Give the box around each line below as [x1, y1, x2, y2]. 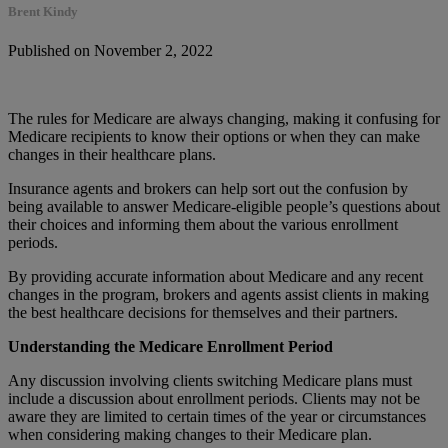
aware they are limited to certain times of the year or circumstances [8, 408, 426, 426]
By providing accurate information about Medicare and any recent [8, 268, 423, 286]
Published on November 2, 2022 [8, 42, 213, 60]
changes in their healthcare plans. [8, 146, 220, 164]
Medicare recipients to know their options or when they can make [8, 128, 420, 146]
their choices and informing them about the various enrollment [8, 216, 398, 234]
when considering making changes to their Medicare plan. [8, 426, 376, 444]
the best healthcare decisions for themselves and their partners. [8, 304, 402, 322]
